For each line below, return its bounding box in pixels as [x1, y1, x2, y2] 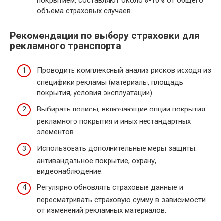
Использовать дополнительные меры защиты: [37, 144, 197, 153]
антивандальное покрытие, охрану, [37, 156, 156, 165]
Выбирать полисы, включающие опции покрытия [37, 105, 205, 114]
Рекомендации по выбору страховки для [10, 30, 200, 42]
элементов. [37, 127, 75, 137]
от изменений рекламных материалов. [37, 206, 166, 215]
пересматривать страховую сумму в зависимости [37, 195, 206, 205]
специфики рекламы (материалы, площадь [37, 77, 183, 87]
